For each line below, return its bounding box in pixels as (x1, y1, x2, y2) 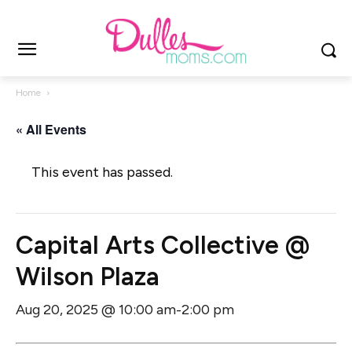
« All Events (16, 120, 86, 139)
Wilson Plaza (16, 262, 159, 292)
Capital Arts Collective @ (16, 230, 310, 261)
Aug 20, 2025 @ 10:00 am (16, 301, 176, 319)
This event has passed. (31, 163, 173, 181)
